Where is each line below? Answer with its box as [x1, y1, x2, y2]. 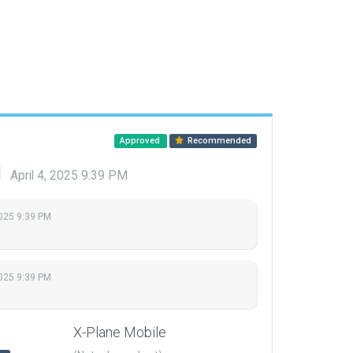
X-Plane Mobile [73, 324, 166, 341]
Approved [119, 136, 162, 146]
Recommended [185, 136, 252, 146]
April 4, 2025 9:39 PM [9, 169, 128, 183]
